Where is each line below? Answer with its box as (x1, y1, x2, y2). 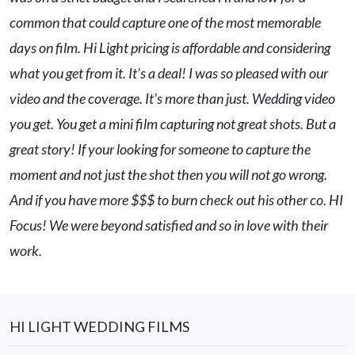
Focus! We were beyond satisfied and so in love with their (10, 216, 328, 235)
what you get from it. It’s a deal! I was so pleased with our (10, 64, 328, 82)
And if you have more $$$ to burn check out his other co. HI (10, 191, 343, 209)
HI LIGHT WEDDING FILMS (10, 318, 189, 336)
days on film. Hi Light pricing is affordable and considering (10, 39, 330, 57)
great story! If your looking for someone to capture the (10, 140, 311, 158)
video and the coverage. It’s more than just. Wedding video (10, 90, 335, 108)
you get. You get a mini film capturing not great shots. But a (10, 115, 336, 133)
